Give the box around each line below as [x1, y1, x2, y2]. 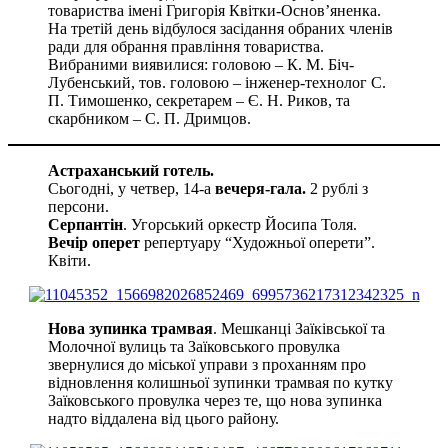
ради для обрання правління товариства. [48, 37, 324, 55]
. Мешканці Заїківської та [213, 319, 385, 337]
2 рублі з [306, 179, 368, 197]
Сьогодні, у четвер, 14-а [48, 179, 215, 197]
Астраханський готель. [48, 161, 214, 179]
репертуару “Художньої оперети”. [140, 233, 375, 251]
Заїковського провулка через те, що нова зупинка [48, 391, 382, 409]
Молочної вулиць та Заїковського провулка [48, 337, 340, 355]
